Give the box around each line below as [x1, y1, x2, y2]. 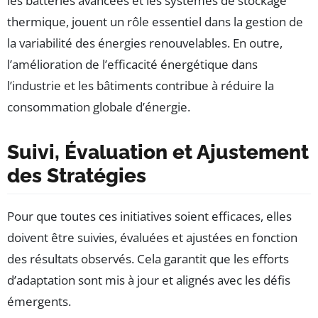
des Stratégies [7, 164, 146, 188]
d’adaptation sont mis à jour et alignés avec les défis [7, 272, 290, 289]
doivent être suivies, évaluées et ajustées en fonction [7, 229, 297, 246]
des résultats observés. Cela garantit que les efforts [7, 251, 289, 268]
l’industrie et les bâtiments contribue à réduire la [7, 77, 274, 94]
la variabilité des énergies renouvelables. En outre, [7, 35, 283, 52]
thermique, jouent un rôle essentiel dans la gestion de [7, 13, 303, 31]
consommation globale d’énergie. [7, 99, 190, 116]
